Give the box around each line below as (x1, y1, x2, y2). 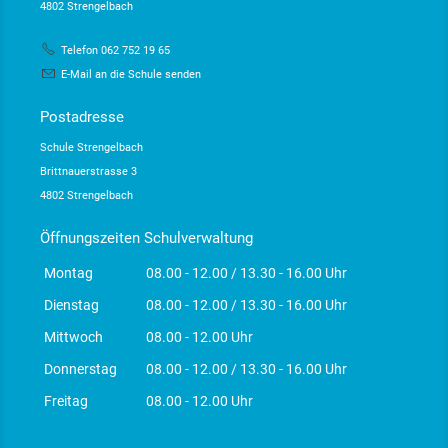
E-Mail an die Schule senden (61, 68, 201, 82)
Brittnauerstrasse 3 (40, 165, 137, 179)
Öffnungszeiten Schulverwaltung (40, 229, 253, 248)
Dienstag (44, 297, 99, 314)
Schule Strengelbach (40, 141, 143, 155)
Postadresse (40, 108, 124, 127)
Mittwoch (44, 329, 103, 346)
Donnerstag (44, 361, 117, 378)
